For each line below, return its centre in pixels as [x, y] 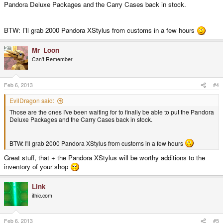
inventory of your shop [37, 166]
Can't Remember [52, 59]
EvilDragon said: [32, 101]
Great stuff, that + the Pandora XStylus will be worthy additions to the [105, 157]
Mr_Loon [46, 50]
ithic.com [42, 195]
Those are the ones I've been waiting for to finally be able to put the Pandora [112, 112]
